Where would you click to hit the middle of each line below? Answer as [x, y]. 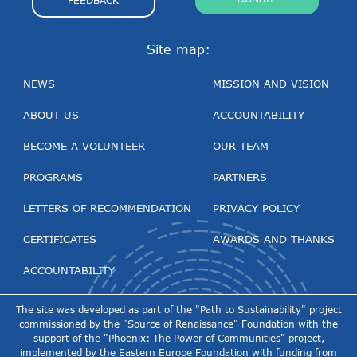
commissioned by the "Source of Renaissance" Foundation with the [178, 324]
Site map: [178, 49]
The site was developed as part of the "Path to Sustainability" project [178, 309]
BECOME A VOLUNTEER [84, 145]
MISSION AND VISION [271, 83]
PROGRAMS [53, 177]
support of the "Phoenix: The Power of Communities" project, [178, 338]
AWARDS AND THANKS [273, 239]
